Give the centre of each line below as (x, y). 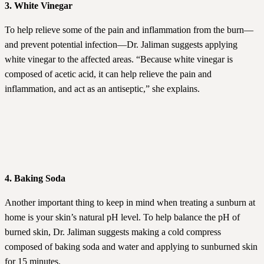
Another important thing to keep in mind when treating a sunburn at (130, 203)
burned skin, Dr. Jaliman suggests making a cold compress (113, 232)
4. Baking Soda (35, 179)
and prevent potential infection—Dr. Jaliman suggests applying (121, 45)
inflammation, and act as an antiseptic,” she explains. (102, 89)
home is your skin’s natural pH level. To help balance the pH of (122, 217)
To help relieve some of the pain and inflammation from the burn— (129, 30)
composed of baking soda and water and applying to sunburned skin (131, 247)
